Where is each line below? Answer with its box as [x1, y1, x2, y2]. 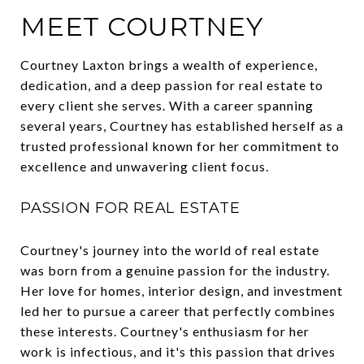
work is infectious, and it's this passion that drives [20, 343, 336, 359]
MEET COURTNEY [20, 10, 263, 42]
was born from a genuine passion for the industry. [20, 262, 330, 278]
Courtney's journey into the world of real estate [20, 241, 319, 258]
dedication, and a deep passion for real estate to [20, 76, 323, 93]
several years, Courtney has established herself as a [20, 117, 344, 133]
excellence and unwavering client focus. [20, 158, 269, 174]
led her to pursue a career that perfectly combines [20, 302, 336, 318]
